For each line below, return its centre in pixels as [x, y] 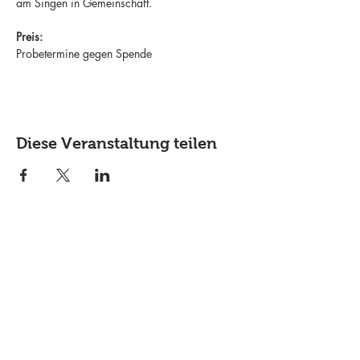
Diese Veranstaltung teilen [117, 143]
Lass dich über [129, 347]
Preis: [29, 37]
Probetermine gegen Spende [84, 53]
